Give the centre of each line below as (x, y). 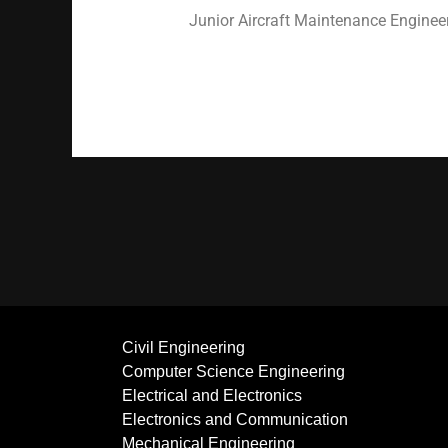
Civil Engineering (183, 347)
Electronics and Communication (235, 419)
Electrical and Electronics (212, 395)
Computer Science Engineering (233, 371)
